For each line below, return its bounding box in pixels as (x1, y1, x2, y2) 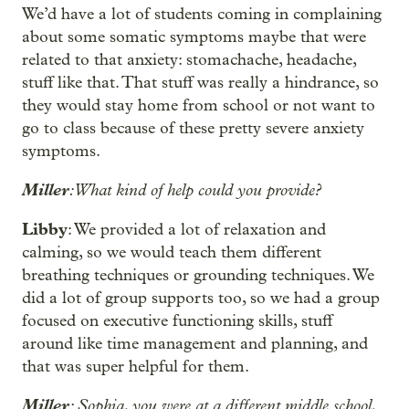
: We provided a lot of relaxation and (68, 220, 326, 239)
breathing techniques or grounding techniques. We (22, 266, 374, 285)
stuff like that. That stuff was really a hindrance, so (22, 73, 379, 92)
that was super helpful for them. (22, 357, 249, 376)
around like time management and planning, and (22, 334, 368, 353)
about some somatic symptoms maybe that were (22, 27, 366, 47)
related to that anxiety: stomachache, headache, (22, 50, 356, 69)
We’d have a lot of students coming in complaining (22, 5, 382, 24)
